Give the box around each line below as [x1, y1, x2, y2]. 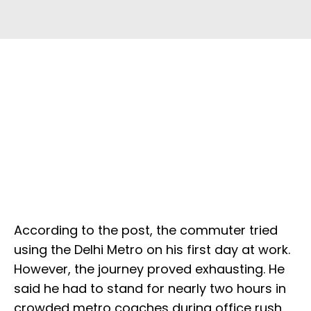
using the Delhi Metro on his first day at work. [14, 240, 290, 258]
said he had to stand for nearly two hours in [14, 279, 286, 297]
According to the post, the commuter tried [14, 221, 278, 239]
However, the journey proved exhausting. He [14, 260, 285, 278]
